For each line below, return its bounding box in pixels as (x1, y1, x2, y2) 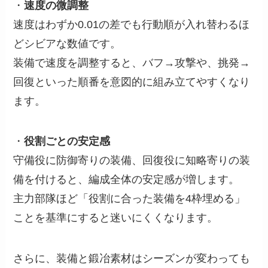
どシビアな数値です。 (13, 37, 121, 50)
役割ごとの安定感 (24, 135, 111, 148)
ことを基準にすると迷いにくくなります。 (13, 212, 218, 224)
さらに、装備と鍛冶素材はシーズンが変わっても (13, 252, 251, 265)
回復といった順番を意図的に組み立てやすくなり (13, 75, 251, 88)
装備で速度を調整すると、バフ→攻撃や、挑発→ (13, 56, 251, 69)
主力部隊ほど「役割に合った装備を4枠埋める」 (13, 193, 246, 205)
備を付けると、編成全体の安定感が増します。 (13, 173, 240, 186)
